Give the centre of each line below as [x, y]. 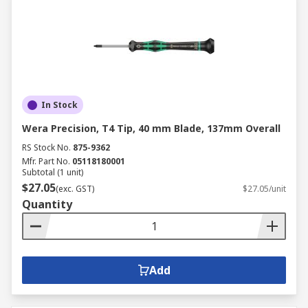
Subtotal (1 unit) [53, 172]
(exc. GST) [75, 189]
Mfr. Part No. [46, 161]
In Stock [59, 105]
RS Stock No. [46, 147]
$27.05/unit [264, 189]
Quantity [47, 204]
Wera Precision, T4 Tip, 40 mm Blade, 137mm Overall [151, 128]
